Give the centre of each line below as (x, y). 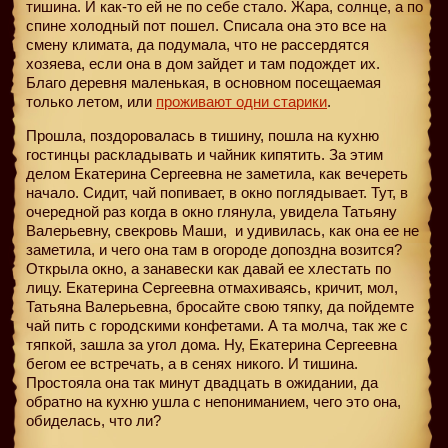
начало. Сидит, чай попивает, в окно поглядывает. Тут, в (217, 192)
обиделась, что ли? (93, 420)
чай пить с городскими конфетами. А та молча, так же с (217, 325)
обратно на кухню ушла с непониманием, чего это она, (213, 401)
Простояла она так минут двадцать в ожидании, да (202, 382)
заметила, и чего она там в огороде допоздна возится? (214, 249)
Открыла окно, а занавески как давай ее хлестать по (208, 268)
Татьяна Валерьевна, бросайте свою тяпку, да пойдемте (220, 306)
